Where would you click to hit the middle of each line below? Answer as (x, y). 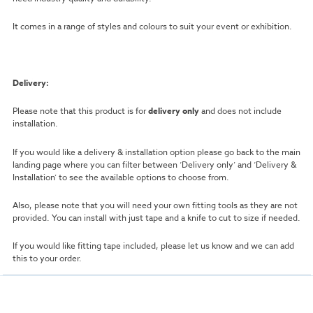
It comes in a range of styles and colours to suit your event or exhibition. (152, 27)
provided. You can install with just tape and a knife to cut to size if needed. (156, 218)
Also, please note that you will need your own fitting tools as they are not (155, 205)
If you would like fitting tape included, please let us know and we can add (153, 246)
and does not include (240, 111)
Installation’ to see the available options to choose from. (121, 177)
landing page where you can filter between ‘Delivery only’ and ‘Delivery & (154, 164)
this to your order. (47, 259)
